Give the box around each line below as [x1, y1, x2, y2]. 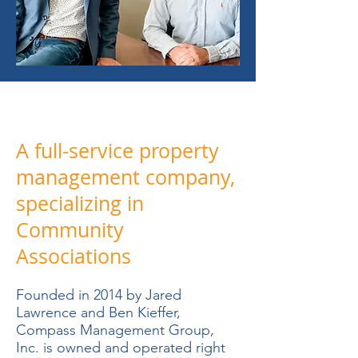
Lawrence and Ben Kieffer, [16, 304, 181, 321]
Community [16, 217, 124, 243]
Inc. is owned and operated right [16, 339, 225, 356]
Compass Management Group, [16, 321, 214, 339]
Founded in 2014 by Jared [16, 286, 181, 304]
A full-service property [16, 137, 219, 164]
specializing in [16, 190, 144, 217]
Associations [16, 243, 131, 269]
